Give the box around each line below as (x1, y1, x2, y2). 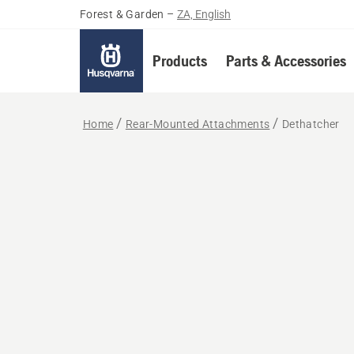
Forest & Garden (79, 8, 164, 21)
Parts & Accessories (225, 51, 346, 70)
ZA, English (177, 8, 232, 21)
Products (152, 51, 207, 70)
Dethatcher (281, 118, 340, 130)
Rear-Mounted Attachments (125, 118, 270, 130)
